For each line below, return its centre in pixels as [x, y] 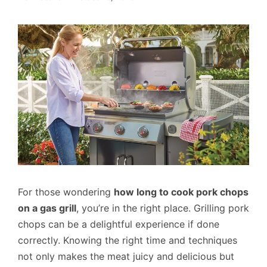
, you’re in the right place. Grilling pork [163, 208]
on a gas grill [47, 208]
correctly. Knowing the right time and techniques [128, 240]
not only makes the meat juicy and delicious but [126, 257]
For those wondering [66, 192]
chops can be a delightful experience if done [119, 224]
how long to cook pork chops [181, 192]
